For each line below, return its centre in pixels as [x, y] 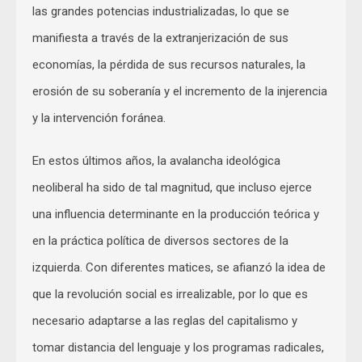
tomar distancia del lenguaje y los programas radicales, [178, 347]
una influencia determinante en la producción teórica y [176, 214]
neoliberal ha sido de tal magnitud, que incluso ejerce [172, 187]
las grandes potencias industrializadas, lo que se [161, 11]
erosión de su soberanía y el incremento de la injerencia [180, 91]
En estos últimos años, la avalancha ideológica [156, 160]
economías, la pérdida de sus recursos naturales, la [169, 64]
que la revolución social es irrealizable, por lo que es [170, 294]
